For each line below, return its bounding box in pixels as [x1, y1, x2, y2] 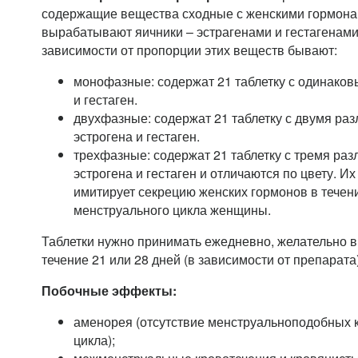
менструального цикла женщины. [74, 201, 271, 219]
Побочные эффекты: [42, 281, 177, 300]
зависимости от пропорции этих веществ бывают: [42, 41, 337, 59]
